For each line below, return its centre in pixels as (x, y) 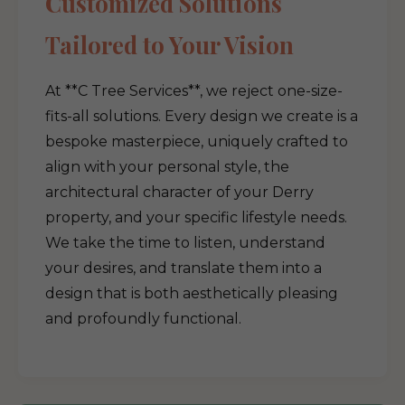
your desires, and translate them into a (184, 268)
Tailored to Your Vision (170, 44)
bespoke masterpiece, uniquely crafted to (197, 141)
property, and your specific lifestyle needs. (196, 217)
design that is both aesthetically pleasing (192, 293)
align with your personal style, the (167, 167)
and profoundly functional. (143, 319)
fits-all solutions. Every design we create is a (202, 116)
